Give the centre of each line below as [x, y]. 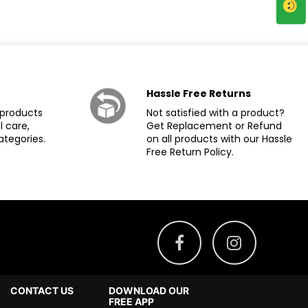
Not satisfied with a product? [215, 113]
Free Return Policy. [190, 152]
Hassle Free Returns [198, 93]
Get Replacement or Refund [214, 126]
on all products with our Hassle [219, 139]
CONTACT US [42, 290]
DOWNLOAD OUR [149, 290]
